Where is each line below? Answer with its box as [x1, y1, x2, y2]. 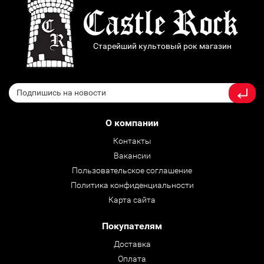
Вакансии [113, 151, 151, 161]
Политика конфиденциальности [70, 180, 194, 190]
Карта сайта [108, 195, 156, 205]
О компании [105, 117, 159, 129]
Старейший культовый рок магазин [93, 41, 232, 51]
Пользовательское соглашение [72, 166, 192, 176]
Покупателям [102, 220, 162, 232]
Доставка [113, 239, 151, 249]
